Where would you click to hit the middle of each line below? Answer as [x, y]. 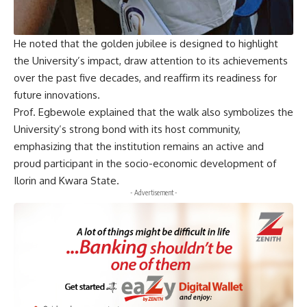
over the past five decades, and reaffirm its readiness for [145, 78]
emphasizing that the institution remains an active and [139, 147]
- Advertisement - [153, 193]
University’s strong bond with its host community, [127, 130]
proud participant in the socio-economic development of [145, 164]
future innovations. [57, 95]
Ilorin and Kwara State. [66, 181]
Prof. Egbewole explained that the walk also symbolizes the [153, 112]
